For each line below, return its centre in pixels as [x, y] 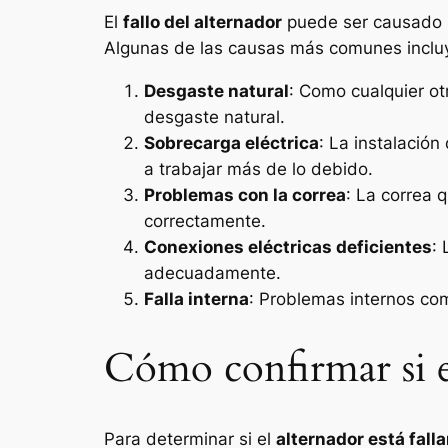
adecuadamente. [212, 272]
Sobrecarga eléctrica [231, 142]
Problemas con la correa [245, 194]
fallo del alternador [202, 21]
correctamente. [205, 220]
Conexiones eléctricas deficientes [288, 246]
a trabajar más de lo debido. [258, 168]
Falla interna [196, 298]
